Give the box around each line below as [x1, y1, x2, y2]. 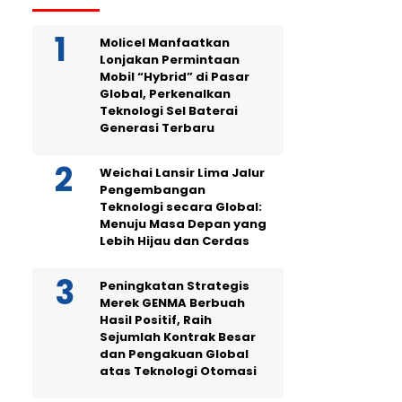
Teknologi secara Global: [100, 198, 262, 216]
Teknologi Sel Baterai [100, 102, 238, 120]
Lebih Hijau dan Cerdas [100, 232, 249, 250]
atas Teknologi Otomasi [100, 363, 257, 380]
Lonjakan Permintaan [100, 51, 240, 69]
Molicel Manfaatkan [100, 34, 230, 52]
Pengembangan [100, 181, 205, 199]
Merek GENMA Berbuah [100, 294, 245, 312]
